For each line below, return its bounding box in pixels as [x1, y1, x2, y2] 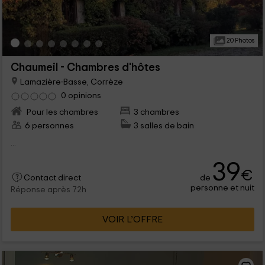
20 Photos [225, 37, 254, 44]
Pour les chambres [24, 108, 98, 117]
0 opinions [60, 91, 101, 101]
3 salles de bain [134, 121, 195, 131]
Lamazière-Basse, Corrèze [18, 77, 123, 86]
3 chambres [134, 108, 180, 117]
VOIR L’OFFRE [102, 215, 163, 225]
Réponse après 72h [10, 186, 86, 195]
